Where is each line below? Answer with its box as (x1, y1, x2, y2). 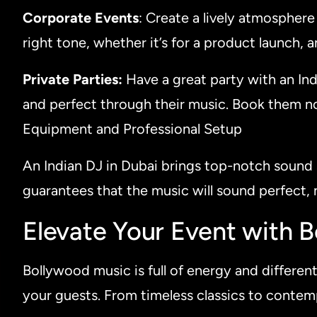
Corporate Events (23, 8, 139, 26)
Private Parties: (23, 70, 126, 88)
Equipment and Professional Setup (23, 120, 242, 137)
